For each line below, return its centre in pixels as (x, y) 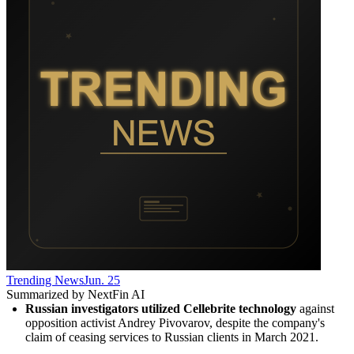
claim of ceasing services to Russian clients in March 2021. (172, 337)
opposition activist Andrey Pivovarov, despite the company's (175, 322)
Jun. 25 (102, 280)
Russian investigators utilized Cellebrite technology (161, 308)
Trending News (45, 280)
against (315, 308)
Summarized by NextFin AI (75, 294)
